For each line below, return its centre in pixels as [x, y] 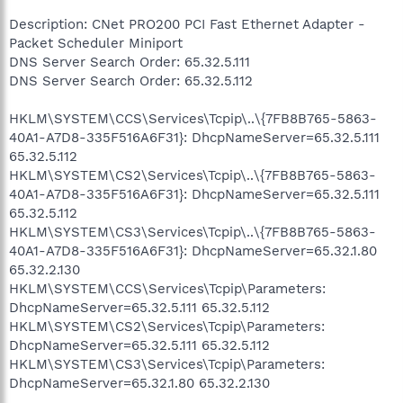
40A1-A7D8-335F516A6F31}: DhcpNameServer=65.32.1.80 [193, 251]
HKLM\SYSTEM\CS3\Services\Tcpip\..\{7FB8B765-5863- [193, 232]
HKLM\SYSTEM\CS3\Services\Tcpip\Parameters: [167, 364]
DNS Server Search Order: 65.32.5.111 [130, 62]
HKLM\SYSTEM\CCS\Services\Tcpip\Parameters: [167, 288]
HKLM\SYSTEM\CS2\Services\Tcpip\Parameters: [167, 326]
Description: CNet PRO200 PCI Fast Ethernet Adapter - [187, 24]
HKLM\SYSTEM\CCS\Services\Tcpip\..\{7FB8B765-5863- [193, 118]
